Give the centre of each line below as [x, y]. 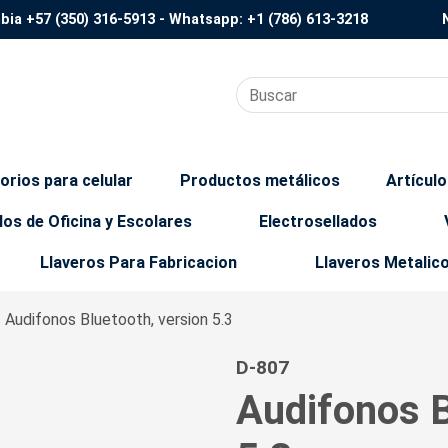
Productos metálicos [259, 180]
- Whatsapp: [201, 19]
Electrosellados [318, 221]
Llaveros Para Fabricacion [138, 262]
